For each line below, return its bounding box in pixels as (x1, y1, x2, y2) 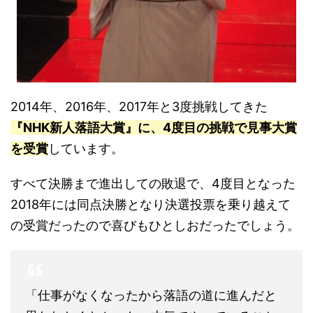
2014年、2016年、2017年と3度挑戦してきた (10, 99, 268, 115)
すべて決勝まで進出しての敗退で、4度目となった (10, 176, 296, 191)
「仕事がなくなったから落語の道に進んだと (25, 288, 277, 303)
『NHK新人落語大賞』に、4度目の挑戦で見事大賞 (10, 120, 297, 136)
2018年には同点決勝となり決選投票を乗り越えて (10, 197, 291, 212)
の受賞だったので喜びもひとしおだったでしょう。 (10, 218, 300, 233)
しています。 (48, 141, 124, 156)
